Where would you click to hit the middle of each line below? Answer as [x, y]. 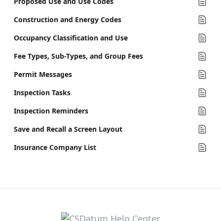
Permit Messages [43, 74]
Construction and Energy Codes [68, 19]
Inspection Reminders [51, 111]
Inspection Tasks [42, 92]
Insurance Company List [55, 147]
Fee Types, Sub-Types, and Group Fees [78, 56]
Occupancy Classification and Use [71, 38]
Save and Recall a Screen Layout [68, 129]
